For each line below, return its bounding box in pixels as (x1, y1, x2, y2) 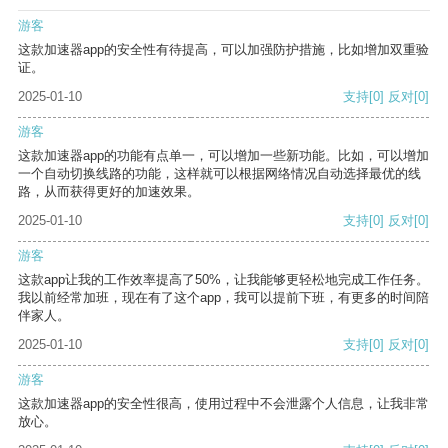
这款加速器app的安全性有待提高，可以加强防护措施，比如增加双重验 (18, 42, 429, 58)
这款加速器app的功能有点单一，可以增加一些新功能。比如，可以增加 (18, 148, 429, 164)
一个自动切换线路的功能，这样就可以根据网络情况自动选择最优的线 (18, 166, 421, 182)
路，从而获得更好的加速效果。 (18, 184, 200, 200)
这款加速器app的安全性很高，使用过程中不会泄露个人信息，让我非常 (18, 396, 429, 412)
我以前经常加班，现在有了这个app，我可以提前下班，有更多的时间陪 (18, 290, 429, 306)
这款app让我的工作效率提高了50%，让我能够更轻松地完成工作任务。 (18, 272, 429, 288)
